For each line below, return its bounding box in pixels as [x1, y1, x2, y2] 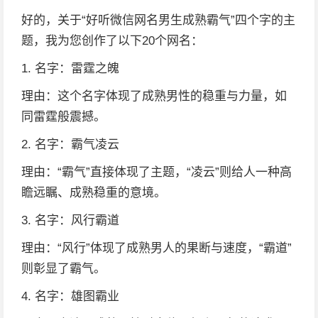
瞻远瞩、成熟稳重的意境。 [21, 186, 166, 199]
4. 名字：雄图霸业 [21, 290, 119, 303]
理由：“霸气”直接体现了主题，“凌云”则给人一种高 [21, 165, 292, 179]
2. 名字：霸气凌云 [21, 138, 119, 151]
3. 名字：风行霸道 [21, 214, 119, 227]
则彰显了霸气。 [21, 262, 106, 275]
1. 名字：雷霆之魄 [21, 62, 119, 75]
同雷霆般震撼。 [21, 110, 106, 124]
